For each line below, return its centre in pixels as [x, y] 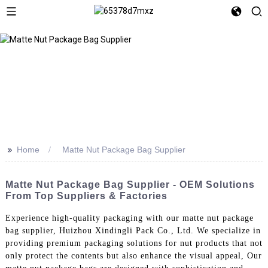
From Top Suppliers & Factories [86, 196]
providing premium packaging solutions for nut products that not [134, 243]
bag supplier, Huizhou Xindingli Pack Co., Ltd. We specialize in [133, 230]
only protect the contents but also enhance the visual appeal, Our [133, 255]
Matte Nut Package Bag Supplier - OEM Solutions [130, 185]
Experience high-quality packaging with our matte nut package [129, 218]
